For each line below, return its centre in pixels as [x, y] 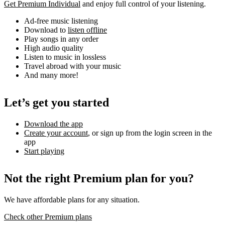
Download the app [53, 124]
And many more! [51, 75]
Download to [46, 30]
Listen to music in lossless [65, 57]
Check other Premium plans [48, 217]
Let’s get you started [57, 103]
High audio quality [54, 48]
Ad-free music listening [61, 21]
